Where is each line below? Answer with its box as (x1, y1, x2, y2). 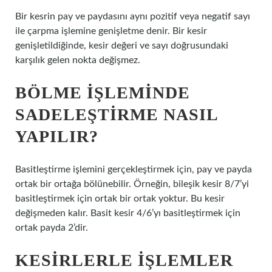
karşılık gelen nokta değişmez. (15, 55, 140, 65)
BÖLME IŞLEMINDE (15, 83, 190, 102)
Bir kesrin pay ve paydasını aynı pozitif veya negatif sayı (15, 12, 250, 21)
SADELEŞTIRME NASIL (15, 105, 217, 124)
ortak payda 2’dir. (15, 223, 88, 233)
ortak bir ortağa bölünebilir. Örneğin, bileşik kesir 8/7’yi (15, 179, 249, 189)
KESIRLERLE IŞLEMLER (15, 251, 233, 270)
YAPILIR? (15, 127, 98, 146)
